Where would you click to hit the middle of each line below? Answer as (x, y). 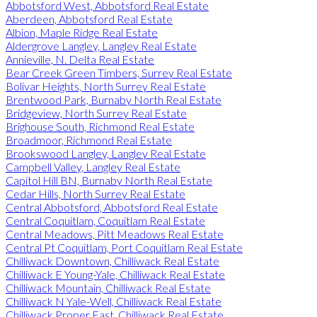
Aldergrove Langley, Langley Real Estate (101, 45)
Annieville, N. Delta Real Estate (80, 59)
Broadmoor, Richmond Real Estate (89, 139)
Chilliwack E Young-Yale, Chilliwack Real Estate (115, 274)
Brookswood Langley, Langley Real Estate (106, 153)
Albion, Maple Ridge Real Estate (82, 32)
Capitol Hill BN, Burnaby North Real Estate (109, 180)
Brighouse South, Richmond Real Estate (100, 126)
